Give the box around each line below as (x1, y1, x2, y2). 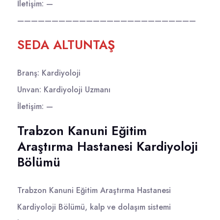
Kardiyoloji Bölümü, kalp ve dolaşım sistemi (17, 201, 171, 213)
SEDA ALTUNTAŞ (17, 35, 115, 54)
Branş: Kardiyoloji (17, 67, 81, 79)
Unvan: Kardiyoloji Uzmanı (17, 83, 110, 95)
